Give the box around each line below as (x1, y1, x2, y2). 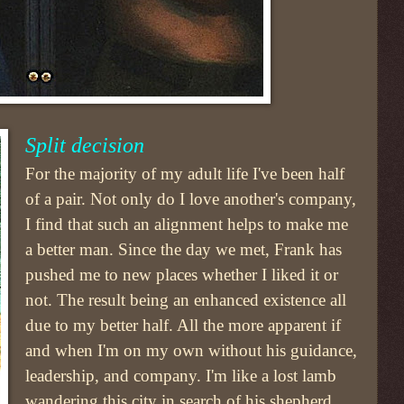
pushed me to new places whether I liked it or (25, 264, 339, 284)
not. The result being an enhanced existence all (25, 289, 347, 309)
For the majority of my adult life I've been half (25, 163, 345, 183)
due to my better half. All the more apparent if (25, 315, 342, 335)
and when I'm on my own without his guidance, (25, 340, 358, 360)
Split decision (25, 133, 145, 157)
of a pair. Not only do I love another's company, (25, 188, 357, 208)
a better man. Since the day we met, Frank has (25, 239, 343, 259)
